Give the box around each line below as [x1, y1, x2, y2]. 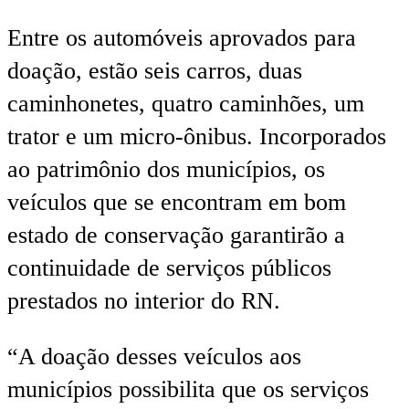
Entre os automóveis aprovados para [7, 24, 356, 51]
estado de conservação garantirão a [7, 221, 345, 248]
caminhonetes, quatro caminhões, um [7, 89, 364, 117]
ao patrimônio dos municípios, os [7, 155, 325, 183]
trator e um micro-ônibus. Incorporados [7, 122, 386, 150]
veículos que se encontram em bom [7, 188, 346, 215]
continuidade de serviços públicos [7, 254, 331, 281]
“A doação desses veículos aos [7, 343, 301, 371]
